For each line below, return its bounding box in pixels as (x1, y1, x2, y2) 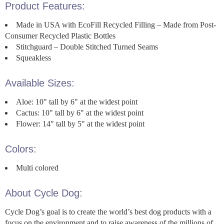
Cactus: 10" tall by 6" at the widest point (16, 108, 143, 117)
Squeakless (16, 53, 51, 62)
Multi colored (16, 163, 58, 172)
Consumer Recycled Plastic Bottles (5, 31, 115, 40)
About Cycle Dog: (5, 187, 82, 198)
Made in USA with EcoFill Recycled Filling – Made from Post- (16, 20, 216, 29)
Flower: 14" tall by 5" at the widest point (16, 119, 144, 128)
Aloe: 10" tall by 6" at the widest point (16, 97, 137, 106)
